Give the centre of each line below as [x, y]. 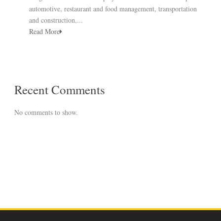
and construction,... [56, 20]
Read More [44, 31]
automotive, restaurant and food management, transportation [113, 8]
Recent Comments [60, 89]
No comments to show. [46, 112]
